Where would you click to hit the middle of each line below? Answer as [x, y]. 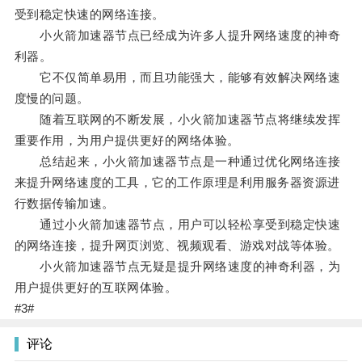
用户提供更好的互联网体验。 [96, 288]
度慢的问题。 [52, 99]
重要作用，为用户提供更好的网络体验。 [127, 141]
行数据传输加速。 [64, 204]
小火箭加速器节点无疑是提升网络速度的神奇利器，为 [177, 267]
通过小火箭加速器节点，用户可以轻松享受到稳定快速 [177, 225]
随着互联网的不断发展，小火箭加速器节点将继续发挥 [177, 120]
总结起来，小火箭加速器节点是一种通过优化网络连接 [177, 162]
